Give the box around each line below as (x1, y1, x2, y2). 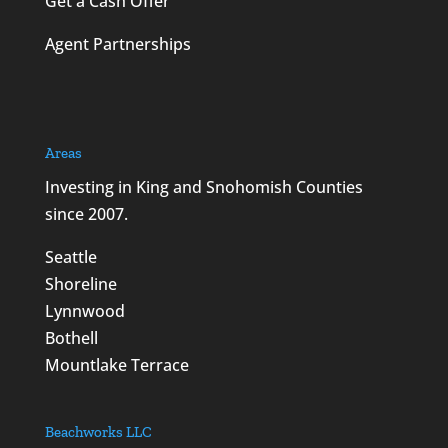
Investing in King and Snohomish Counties (44, 176, 363, 199)
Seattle (44, 246, 97, 269)
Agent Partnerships (44, 33, 191, 56)
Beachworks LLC (44, 422, 152, 441)
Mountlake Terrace (44, 354, 189, 377)
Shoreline (44, 273, 117, 296)
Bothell (44, 327, 98, 350)
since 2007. (44, 203, 128, 226)
